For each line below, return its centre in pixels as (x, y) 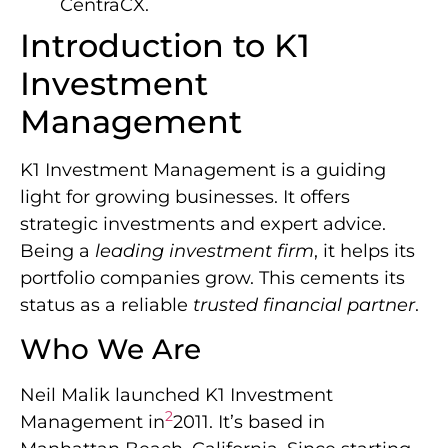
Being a (57, 250)
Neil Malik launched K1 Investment (176, 395)
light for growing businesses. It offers (185, 196)
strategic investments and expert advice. (203, 223)
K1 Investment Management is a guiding (203, 169)
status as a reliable (106, 304)
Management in (92, 422)
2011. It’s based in (249, 422)
